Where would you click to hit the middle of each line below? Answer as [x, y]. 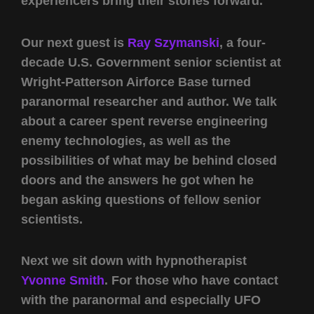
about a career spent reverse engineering [144, 121]
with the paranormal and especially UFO [141, 300]
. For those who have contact [191, 281]
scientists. [52, 219]
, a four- [243, 42]
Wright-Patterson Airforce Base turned [136, 82]
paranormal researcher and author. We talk [149, 101]
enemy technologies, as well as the [126, 141]
